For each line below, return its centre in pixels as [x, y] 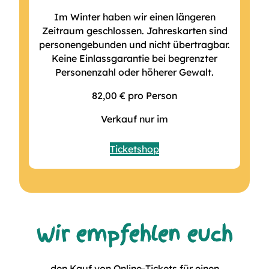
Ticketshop [134, 149]
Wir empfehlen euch [134, 234]
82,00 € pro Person [134, 96]
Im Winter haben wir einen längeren [134, 17]
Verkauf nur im [134, 119]
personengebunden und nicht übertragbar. [134, 45]
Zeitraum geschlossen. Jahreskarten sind [134, 31]
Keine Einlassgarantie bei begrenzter [134, 59]
